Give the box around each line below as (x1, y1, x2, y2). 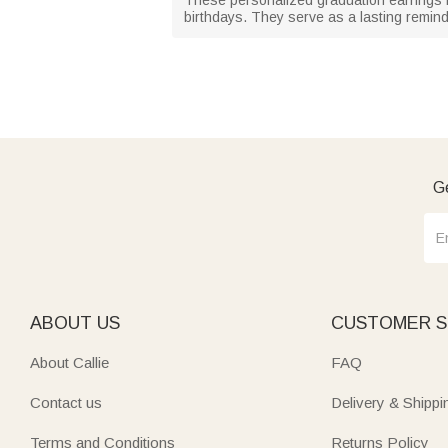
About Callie (30, 353, 109, 371)
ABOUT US (30, 312, 120, 333)
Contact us (30, 393, 102, 411)
